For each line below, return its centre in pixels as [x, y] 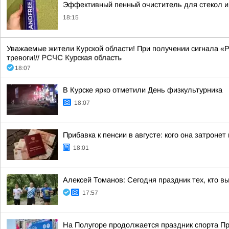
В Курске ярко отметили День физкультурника [143, 90]
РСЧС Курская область [82, 58]
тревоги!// [24, 58]
